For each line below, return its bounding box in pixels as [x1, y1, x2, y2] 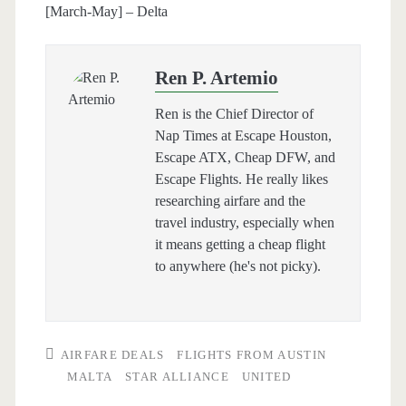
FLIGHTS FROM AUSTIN [177, 348, 327, 362]
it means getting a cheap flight [154, 237, 325, 253]
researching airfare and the [154, 193, 305, 209]
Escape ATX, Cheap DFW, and [154, 150, 335, 166]
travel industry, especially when [154, 215, 334, 231]
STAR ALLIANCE [125, 370, 229, 384]
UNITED [241, 370, 292, 384]
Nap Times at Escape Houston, [154, 128, 332, 144]
